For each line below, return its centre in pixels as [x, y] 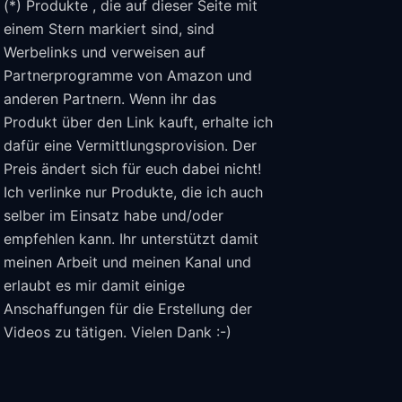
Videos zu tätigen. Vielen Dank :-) [118, 332]
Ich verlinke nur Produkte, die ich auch [133, 192]
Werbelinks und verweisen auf [105, 52]
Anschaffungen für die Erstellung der [128, 309]
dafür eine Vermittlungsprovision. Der [130, 145]
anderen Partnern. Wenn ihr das [110, 99]
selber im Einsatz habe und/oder [114, 215]
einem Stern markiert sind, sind [109, 29]
